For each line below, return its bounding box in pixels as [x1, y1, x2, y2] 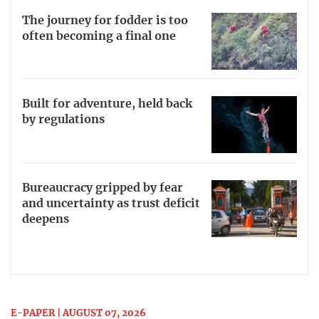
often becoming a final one [22, 30, 176, 42]
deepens [22, 214, 69, 226]
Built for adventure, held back [22, 98, 192, 110]
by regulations [22, 114, 105, 126]
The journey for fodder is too [22, 14, 188, 26]
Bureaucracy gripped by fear [22, 182, 183, 194]
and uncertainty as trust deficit [22, 198, 200, 210]
